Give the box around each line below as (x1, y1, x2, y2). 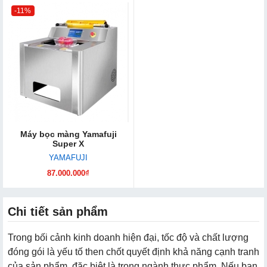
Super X (52, 138, 84, 148)
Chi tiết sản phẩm (8, 204, 108, 218)
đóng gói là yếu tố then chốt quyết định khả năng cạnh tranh (8, 246, 259, 257)
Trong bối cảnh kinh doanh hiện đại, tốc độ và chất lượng (8, 232, 249, 243)
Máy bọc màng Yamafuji (20, 129, 117, 139)
